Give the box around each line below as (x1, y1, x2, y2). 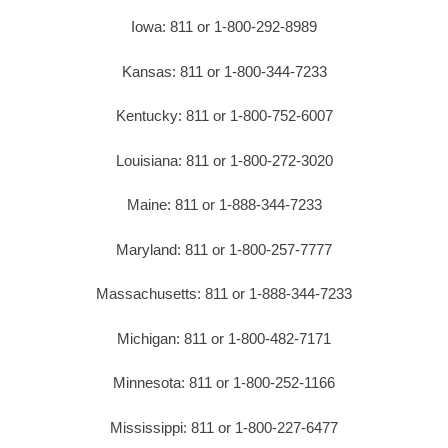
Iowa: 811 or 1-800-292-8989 (131, 18, 317, 36)
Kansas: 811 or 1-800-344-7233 (121, 62, 327, 80)
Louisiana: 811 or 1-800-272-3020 (115, 151, 333, 169)
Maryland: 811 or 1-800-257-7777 (116, 240, 332, 258)
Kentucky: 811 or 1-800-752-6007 (115, 107, 333, 125)
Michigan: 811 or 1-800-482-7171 (117, 329, 331, 347)
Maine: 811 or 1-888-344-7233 (126, 196, 322, 214)
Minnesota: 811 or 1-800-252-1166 (113, 374, 335, 392)
